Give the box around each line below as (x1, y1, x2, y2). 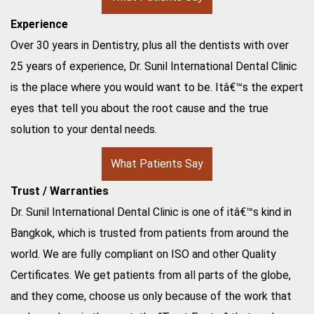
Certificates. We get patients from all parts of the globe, (11, 268, 291, 282)
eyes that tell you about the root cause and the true (11, 101, 268, 115)
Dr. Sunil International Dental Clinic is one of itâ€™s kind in (11, 205, 292, 219)
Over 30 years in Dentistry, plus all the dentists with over (11, 38, 289, 52)
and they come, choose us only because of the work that (11, 289, 292, 303)
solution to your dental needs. (11, 122, 157, 136)
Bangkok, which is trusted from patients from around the (11, 226, 289, 240)
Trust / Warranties (11, 184, 109, 198)
